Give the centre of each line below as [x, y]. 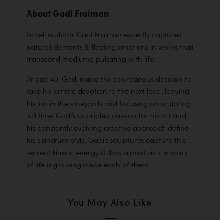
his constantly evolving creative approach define [108, 128]
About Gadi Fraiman [68, 13]
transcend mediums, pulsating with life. [91, 59]
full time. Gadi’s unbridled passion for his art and [106, 115]
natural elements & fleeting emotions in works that [110, 47]
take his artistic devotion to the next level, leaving [108, 91]
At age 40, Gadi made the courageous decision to [109, 79]
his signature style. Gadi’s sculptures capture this [106, 140]
